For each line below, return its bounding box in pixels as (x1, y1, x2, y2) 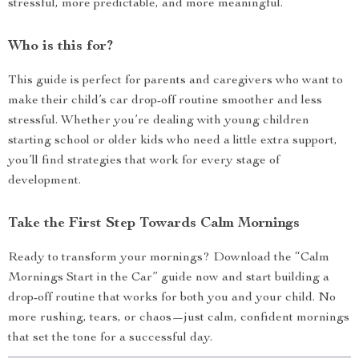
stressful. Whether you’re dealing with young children (8, 115, 309, 127)
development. (8, 175, 81, 188)
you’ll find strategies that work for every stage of (8, 155, 280, 167)
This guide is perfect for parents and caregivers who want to (8, 75, 343, 87)
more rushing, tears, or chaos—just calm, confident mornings (8, 312, 349, 325)
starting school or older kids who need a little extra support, (8, 135, 337, 147)
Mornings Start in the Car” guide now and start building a (8, 272, 329, 284)
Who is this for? (8, 39, 113, 54)
